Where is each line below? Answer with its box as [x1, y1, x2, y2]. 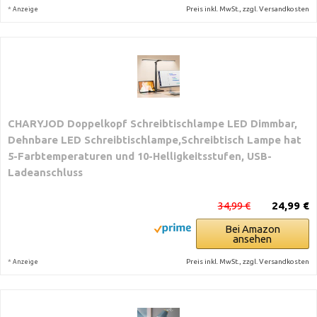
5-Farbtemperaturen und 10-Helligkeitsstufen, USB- [8, 150, 272, 162]
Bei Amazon [224, 223, 280, 235]
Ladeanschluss [8, 166, 83, 178]
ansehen [233, 233, 272, 245]
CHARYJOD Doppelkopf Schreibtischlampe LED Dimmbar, [8, 117, 297, 129]
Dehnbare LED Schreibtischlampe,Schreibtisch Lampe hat [8, 134, 301, 146]
